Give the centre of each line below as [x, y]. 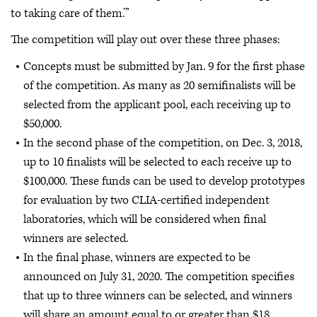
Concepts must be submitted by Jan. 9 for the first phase [164, 66]
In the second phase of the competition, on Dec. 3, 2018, [163, 143]
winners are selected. [76, 238]
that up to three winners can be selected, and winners [158, 295]
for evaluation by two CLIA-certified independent [146, 200]
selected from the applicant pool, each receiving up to [157, 104]
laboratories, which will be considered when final [145, 219]
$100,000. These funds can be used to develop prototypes [164, 181]
